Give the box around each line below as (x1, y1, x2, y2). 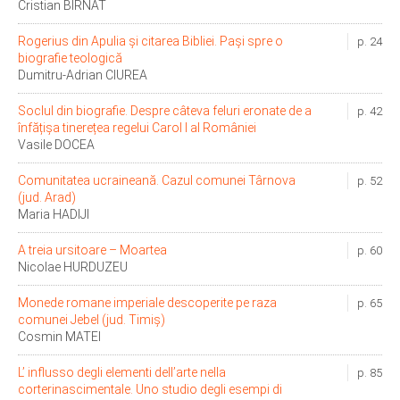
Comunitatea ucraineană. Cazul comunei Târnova (18, 173, 296, 188)
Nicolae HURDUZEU (18, 260, 128, 275)
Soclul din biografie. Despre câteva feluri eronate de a (18, 104, 312, 119)
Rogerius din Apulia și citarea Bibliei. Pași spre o (18, 34, 283, 49)
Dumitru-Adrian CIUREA (18, 68, 147, 83)
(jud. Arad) (18, 190, 76, 205)
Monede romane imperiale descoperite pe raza (18, 296, 277, 311)
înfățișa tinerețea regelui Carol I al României (18, 121, 256, 136)
